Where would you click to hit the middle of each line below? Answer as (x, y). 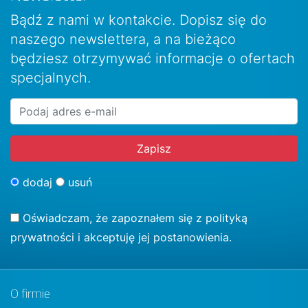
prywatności (42, 238)
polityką (227, 218)
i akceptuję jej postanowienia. (153, 238)
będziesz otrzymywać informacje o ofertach (153, 59)
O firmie (30, 294)
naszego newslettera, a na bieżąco (123, 40)
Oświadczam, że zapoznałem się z (112, 218)
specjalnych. (51, 78)
